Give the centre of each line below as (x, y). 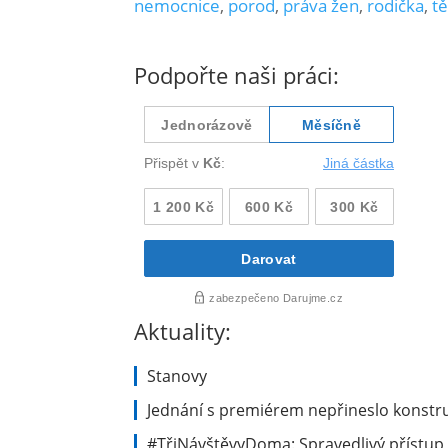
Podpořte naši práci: (237, 75)
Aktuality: (183, 331)
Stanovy (177, 376)
